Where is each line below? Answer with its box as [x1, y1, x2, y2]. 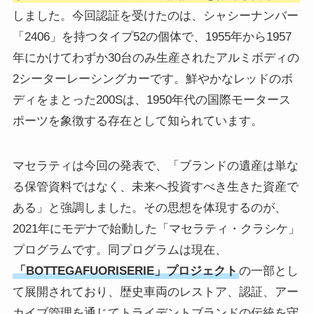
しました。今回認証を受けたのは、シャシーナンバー [12, 8, 299, 22]
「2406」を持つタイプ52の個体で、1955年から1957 [12, 29, 292, 43]
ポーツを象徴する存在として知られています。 [12, 114, 263, 128]
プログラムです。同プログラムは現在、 [12, 243, 227, 257]
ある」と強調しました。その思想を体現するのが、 [12, 200, 287, 214]
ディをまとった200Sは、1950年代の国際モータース [12, 93, 291, 107]
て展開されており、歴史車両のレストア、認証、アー [12, 285, 299, 299]
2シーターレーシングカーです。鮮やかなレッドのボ [12, 71, 293, 86]
